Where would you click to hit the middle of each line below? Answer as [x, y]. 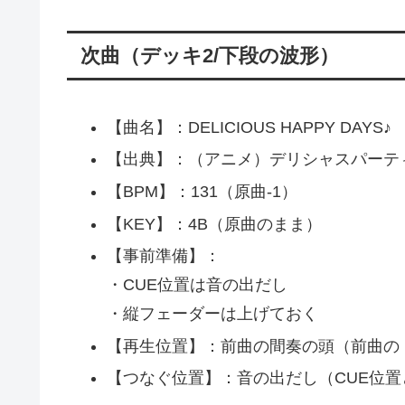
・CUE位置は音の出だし [197, 285]
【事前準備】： [163, 256]
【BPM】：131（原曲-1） [202, 191]
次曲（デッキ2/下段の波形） [210, 56]
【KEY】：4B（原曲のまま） [214, 224]
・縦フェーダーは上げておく [212, 314]
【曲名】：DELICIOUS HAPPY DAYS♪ [249, 127]
